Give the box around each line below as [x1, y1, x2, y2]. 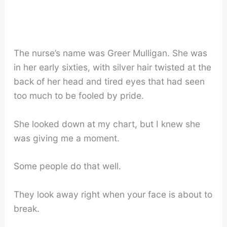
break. [13, 203, 40, 214]
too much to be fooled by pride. [13, 90, 144, 101]
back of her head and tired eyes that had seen [13, 75, 205, 87]
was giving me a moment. [13, 132, 120, 143]
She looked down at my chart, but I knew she [13, 118, 200, 129]
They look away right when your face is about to [13, 188, 212, 200]
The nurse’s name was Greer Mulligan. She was [13, 47, 207, 58]
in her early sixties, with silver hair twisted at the [13, 61, 211, 72]
